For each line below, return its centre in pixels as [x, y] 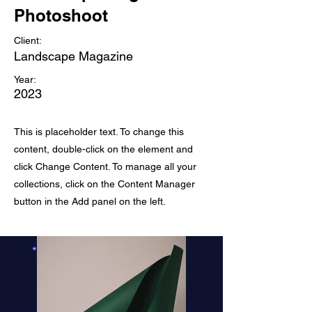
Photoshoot [61, 15]
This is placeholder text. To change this [99, 132]
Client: [28, 40]
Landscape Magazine [73, 56]
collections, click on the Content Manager [104, 184]
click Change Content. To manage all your [105, 166]
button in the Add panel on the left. [90, 201]
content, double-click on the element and [103, 149]
